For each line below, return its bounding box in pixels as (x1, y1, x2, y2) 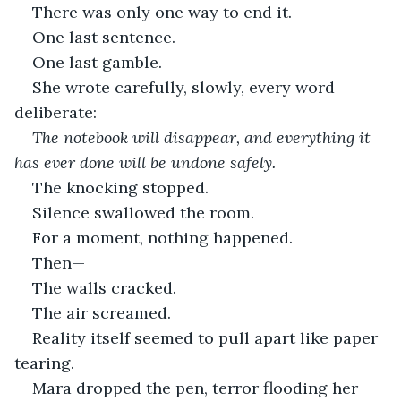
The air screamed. (32, 302, 171, 323)
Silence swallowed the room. (32, 201, 254, 223)
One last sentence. (32, 26, 175, 47)
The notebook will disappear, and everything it (32, 126, 375, 148)
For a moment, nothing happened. (32, 226, 293, 248)
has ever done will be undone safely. (14, 151, 276, 173)
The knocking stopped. (32, 176, 209, 198)
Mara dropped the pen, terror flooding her (32, 377, 363, 398)
